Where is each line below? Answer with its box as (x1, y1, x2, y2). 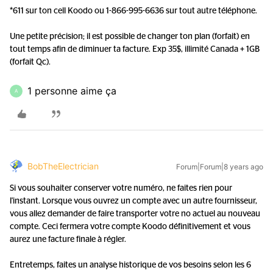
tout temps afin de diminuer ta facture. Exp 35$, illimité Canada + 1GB (10, 45, 260, 54)
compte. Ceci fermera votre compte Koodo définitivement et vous (10, 222, 250, 231)
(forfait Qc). (10, 58, 51, 66)
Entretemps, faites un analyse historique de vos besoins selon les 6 (10, 261, 251, 269)
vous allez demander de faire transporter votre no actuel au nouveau (10, 210, 260, 218)
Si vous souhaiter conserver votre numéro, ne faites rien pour (10, 184, 232, 193)
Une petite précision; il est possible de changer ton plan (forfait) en (10, 32, 250, 41)
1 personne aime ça (27, 85, 116, 97)
